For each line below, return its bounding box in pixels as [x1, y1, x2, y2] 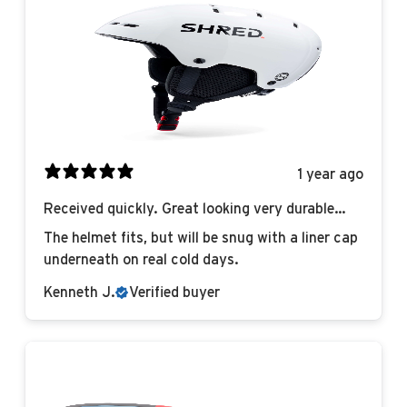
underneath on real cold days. [44, 253, 239, 268]
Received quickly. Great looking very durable [44, 202, 334, 217]
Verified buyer [129, 285, 220, 301]
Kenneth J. [44, 285, 115, 301]
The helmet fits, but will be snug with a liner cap [44, 231, 358, 246]
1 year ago [298, 166, 363, 182]
